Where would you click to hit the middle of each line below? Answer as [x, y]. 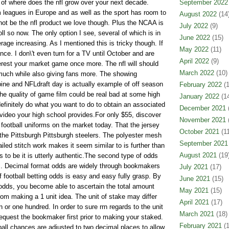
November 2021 [202, 120]
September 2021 [203, 143]
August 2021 [198, 155]
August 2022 [198, 14]
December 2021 [202, 108]
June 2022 [194, 38]
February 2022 [200, 85]
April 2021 [194, 202]
